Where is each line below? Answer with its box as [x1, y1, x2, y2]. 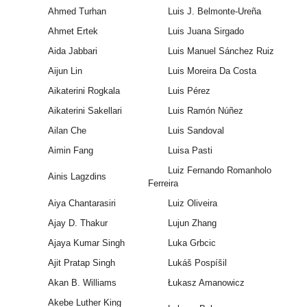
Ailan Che [47, 125, 86, 136]
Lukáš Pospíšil [167, 258, 227, 269]
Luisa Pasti [167, 145, 212, 156]
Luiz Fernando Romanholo [167, 165, 271, 176]
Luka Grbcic [167, 238, 216, 249]
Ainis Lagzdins [47, 171, 106, 182]
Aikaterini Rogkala [47, 86, 120, 97]
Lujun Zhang [167, 218, 217, 229]
